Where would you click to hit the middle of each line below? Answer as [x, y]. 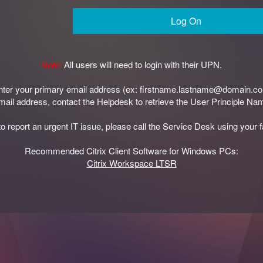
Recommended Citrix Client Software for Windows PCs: [131, 151]
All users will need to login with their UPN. [143, 64]
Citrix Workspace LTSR [131, 163]
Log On [186, 21]
